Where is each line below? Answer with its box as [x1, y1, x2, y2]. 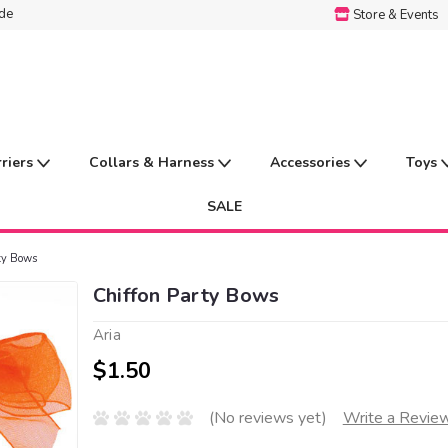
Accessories [270, 153, 354, 172]
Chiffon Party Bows [92, 282, 280, 309]
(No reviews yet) [208, 407, 327, 430]
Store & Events [352, 6, 439, 24]
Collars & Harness [89, 153, 218, 172]
